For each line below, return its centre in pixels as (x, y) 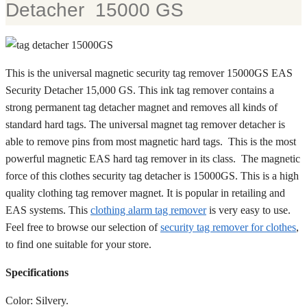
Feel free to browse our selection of (83, 227)
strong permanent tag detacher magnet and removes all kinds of (142, 107)
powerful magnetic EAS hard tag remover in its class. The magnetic (153, 158)
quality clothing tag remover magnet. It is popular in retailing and (145, 193)
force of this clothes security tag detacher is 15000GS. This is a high (152, 175)
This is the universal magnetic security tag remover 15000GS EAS (149, 73)
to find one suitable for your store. (78, 244)
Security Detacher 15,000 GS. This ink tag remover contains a (140, 90)
